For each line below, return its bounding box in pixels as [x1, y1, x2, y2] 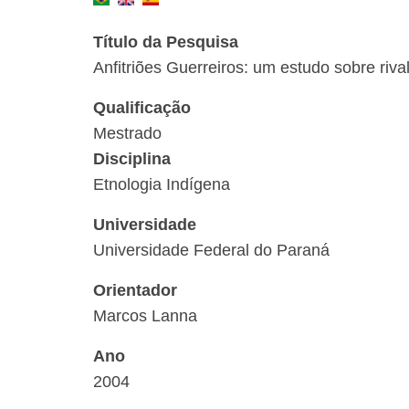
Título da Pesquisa [93, 33, 238, 51]
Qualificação [93, 99, 191, 117]
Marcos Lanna [93, 307, 197, 325]
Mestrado [93, 124, 162, 142]
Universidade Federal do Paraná [93, 241, 330, 259]
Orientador [93, 281, 177, 299]
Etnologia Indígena [93, 175, 230, 194]
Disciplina [93, 150, 171, 168]
